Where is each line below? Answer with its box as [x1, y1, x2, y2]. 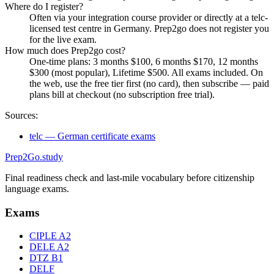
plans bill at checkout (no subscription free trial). [29, 89, 215, 100]
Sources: [5, 110, 38, 121]
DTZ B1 [29, 253, 63, 264]
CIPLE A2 [29, 231, 71, 242]
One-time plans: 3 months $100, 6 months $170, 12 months [29, 56, 258, 67]
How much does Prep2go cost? [5, 45, 125, 56]
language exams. [5, 183, 69, 194]
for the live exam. [29, 34, 97, 45]
